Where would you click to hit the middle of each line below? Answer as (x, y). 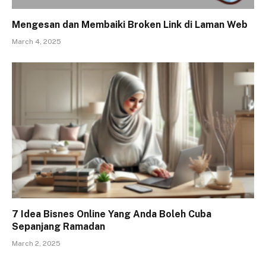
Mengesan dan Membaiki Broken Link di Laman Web (130, 24)
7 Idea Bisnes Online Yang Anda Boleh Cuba (112, 214)
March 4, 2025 (37, 41)
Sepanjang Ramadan (58, 227)
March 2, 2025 (36, 244)
